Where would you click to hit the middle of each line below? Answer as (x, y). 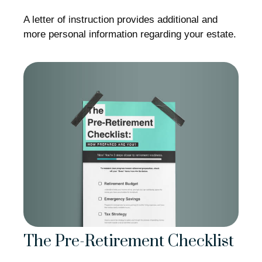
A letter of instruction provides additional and (120, 20)
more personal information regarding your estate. (130, 35)
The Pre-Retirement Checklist (129, 242)
